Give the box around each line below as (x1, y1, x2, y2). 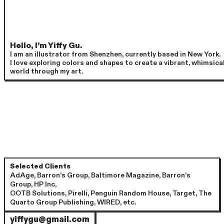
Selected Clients (10, 162, 71, 171)
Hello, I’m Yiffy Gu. (10, 40, 83, 51)
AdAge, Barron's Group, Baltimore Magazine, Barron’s (10, 171, 191, 180)
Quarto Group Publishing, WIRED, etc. (10, 198, 136, 207)
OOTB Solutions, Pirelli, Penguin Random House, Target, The (10, 189, 212, 198)
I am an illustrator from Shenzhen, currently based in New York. (10, 50, 221, 59)
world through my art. (10, 67, 83, 76)
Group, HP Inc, (10, 180, 57, 189)
